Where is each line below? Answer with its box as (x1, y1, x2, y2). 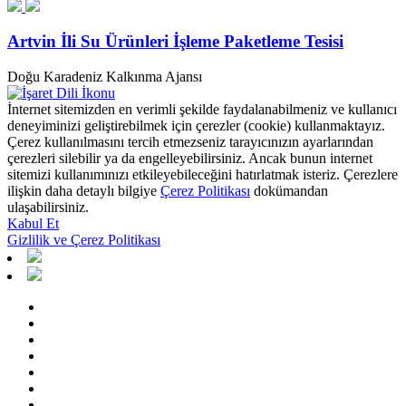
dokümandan (250, 182, 328, 198)
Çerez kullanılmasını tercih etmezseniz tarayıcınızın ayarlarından (7, 133, 373, 150)
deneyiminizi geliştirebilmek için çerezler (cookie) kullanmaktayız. (7, 117, 385, 133)
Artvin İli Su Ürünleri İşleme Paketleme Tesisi (7, 32, 343, 52)
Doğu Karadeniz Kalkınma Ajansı (7, 68, 202, 84)
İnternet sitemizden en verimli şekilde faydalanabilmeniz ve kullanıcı (7, 101, 397, 117)
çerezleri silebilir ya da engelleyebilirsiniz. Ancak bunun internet (7, 150, 372, 166)
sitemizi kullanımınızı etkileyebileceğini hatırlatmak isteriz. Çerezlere (7, 166, 398, 182)
